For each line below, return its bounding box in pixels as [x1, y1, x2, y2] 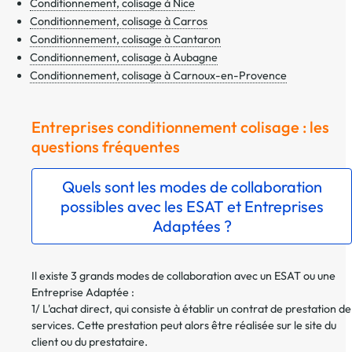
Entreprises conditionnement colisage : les [31, 116, 329, 137]
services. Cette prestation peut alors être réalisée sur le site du [31, 318, 336, 333]
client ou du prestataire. [31, 335, 148, 350]
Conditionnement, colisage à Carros [30, 13, 207, 28]
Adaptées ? [152, 216, 232, 236]
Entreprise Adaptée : [31, 285, 134, 300]
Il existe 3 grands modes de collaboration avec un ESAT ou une [31, 269, 335, 284]
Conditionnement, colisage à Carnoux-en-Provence [30, 68, 287, 82]
